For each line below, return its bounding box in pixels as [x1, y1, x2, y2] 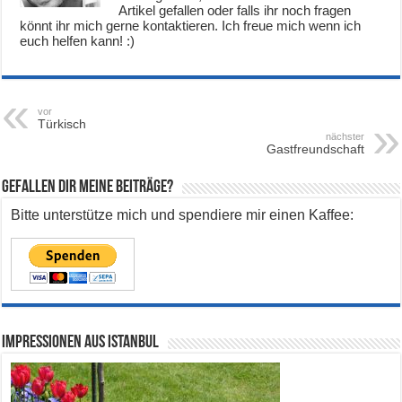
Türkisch [38, 117, 87, 132]
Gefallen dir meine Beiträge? [2, 179, 174, 197]
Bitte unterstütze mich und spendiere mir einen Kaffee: [11, 207, 354, 223]
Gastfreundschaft [266, 142, 364, 157]
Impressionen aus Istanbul [2, 334, 160, 353]
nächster [325, 131, 364, 143]
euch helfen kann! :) [20, 33, 135, 49]
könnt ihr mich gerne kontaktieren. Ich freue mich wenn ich [20, 18, 362, 34]
